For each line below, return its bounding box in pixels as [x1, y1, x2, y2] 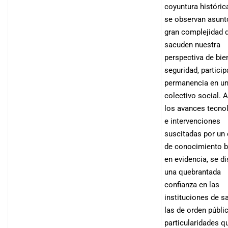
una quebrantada [164, 167, 221, 177]
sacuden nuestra [164, 40, 220, 49]
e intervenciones [164, 117, 220, 126]
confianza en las [164, 180, 219, 189]
